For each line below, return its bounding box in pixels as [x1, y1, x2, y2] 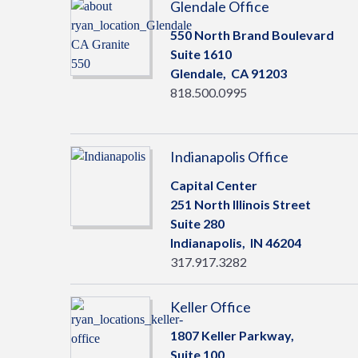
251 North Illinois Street [170, 197, 311, 212]
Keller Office [170, 298, 251, 316]
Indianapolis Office [170, 148, 288, 165]
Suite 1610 [170, 46, 232, 62]
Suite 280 [170, 216, 225, 231]
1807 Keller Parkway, [170, 328, 294, 343]
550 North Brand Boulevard [170, 27, 334, 42]
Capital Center [170, 177, 257, 193]
